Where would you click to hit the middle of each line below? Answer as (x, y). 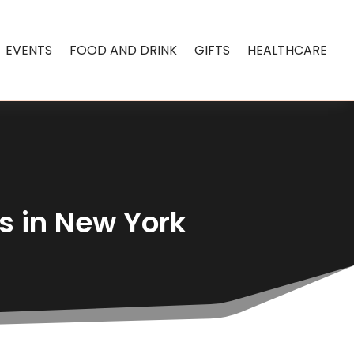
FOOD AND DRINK (124, 50)
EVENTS (29, 50)
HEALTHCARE (288, 50)
